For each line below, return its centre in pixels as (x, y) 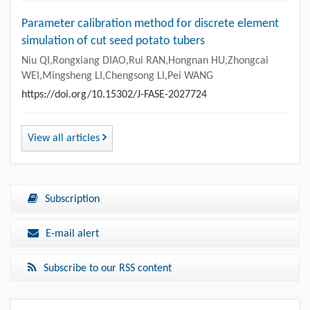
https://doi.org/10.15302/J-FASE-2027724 (114, 95)
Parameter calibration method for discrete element (150, 24)
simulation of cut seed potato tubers (113, 41)
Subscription (72, 199)
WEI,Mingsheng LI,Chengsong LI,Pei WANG (117, 76)
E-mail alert (72, 234)
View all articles (65, 138)
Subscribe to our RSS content (108, 268)
